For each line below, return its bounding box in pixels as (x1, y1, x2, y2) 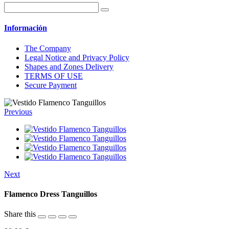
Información (4, 24, 47, 33)
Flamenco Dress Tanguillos (4, 190, 97, 199)
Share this (4, 210, 36, 219)
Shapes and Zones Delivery (25, 62, 113, 71)
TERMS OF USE (25, 71, 83, 80)
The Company (25, 43, 71, 53)
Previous (4, 107, 32, 116)
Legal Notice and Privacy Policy (25, 53, 129, 62)
